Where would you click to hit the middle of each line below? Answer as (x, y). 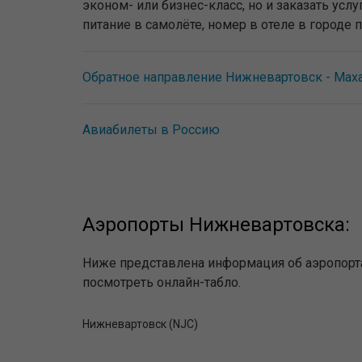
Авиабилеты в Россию (151, 130)
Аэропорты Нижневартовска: (216, 225)
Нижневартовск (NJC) (140, 324)
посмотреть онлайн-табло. (162, 282)
